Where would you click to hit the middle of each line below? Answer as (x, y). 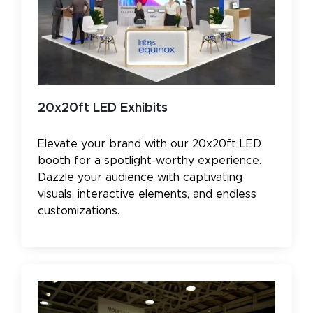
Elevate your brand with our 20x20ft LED (150, 144)
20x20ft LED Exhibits (103, 108)
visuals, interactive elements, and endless (147, 194)
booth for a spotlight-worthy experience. (150, 160)
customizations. (79, 211)
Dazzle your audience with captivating (140, 177)
